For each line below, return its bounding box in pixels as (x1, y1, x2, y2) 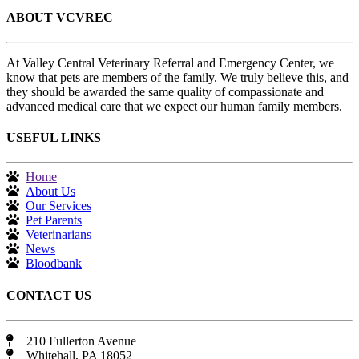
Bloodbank (26, 256, 82, 271)
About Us (26, 184, 75, 199)
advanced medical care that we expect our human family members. (6, 99, 342, 113)
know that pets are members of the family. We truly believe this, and (6, 70, 349, 84)
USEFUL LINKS (6, 131, 101, 145)
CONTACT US (6, 288, 91, 302)
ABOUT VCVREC (6, 10, 113, 24)
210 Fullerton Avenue (14, 333, 136, 348)
